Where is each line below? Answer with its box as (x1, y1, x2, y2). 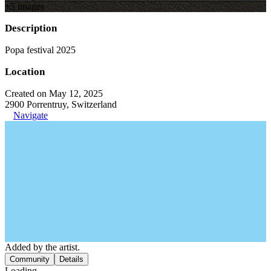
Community (10, 254, 50, 264)
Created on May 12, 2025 (5, 88, 103, 99)
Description (5, 22, 57, 34)
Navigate (13, 109, 48, 120)
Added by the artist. (5, 241, 80, 252)
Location (5, 65, 45, 77)
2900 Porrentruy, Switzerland (5, 99, 117, 109)
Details (59, 254, 83, 264)
